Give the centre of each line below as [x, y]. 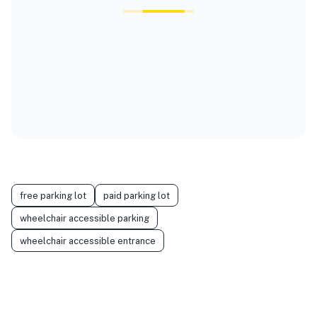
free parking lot [53, 195]
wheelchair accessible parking [85, 218]
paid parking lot [137, 195]
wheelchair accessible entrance [88, 241]
